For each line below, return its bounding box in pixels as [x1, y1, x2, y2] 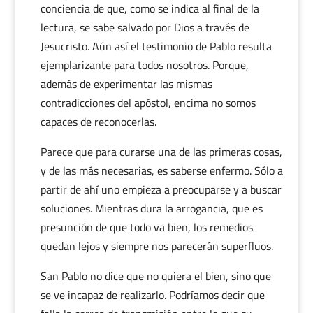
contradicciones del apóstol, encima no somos [40, 94, 256, 111]
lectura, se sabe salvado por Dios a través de [40, 19, 249, 36]
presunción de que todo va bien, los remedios [40, 219, 253, 235]
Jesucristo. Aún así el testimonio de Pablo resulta [40, 38, 272, 54]
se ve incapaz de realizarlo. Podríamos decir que [40, 286, 265, 303]
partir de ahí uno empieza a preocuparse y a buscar [40, 181, 282, 198]
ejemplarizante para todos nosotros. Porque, [40, 57, 249, 73]
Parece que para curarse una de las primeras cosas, [40, 143, 282, 160]
